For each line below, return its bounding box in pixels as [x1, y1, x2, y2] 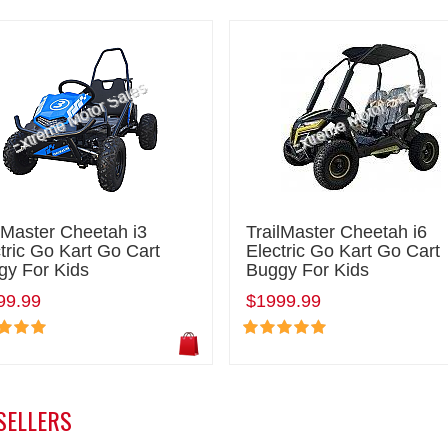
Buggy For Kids [246, 259, 370, 280]
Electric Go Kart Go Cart [246, 240, 441, 261]
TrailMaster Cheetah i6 [246, 221, 428, 242]
